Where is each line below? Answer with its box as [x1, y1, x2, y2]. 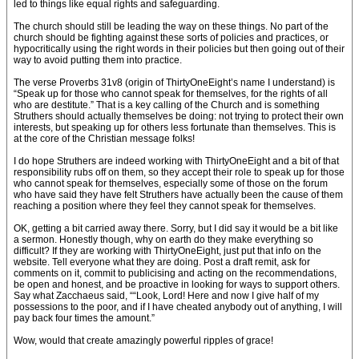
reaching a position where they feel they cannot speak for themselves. [14, 200, 316, 212]
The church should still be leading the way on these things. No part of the [14, 21, 329, 32]
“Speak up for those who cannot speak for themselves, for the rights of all [14, 88, 328, 99]
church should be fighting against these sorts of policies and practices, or [14, 32, 329, 43]
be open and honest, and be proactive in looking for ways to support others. [14, 279, 340, 290]
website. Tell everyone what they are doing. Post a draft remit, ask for [14, 256, 310, 268]
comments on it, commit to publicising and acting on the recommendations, [14, 268, 337, 279]
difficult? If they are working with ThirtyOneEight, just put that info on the [14, 245, 321, 256]
